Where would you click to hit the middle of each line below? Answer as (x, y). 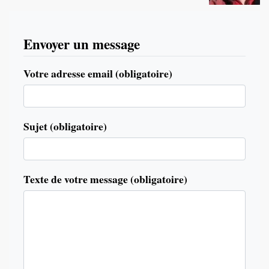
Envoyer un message (82, 44)
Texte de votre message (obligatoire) (105, 179)
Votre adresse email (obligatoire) (98, 74)
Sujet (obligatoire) (65, 126)
